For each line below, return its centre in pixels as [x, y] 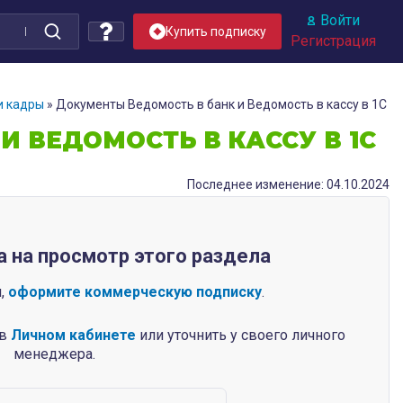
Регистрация [333, 41]
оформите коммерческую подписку [135, 292]
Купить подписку [215, 31]
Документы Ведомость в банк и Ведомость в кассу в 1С [221, 104]
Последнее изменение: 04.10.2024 [288, 184]
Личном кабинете [74, 335]
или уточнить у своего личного [241, 335]
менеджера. [54, 354]
